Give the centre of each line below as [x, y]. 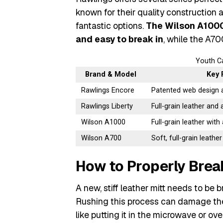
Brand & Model [111, 74]
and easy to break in [119, 39]
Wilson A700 [102, 138]
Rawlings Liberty [107, 106]
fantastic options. [111, 26]
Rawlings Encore [108, 90]
